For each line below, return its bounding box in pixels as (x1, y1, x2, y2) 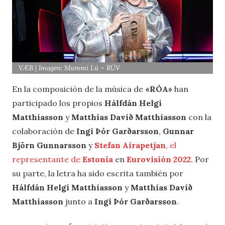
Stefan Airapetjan (94, 140, 166, 150)
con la (186, 111, 211, 122)
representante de (12, 154, 82, 164)
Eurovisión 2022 (127, 154, 191, 164)
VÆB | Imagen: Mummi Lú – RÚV (19, 63, 121, 72)
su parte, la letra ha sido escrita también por (12, 168, 183, 178)
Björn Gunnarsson (12, 140, 88, 150)
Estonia (82, 154, 113, 164)
